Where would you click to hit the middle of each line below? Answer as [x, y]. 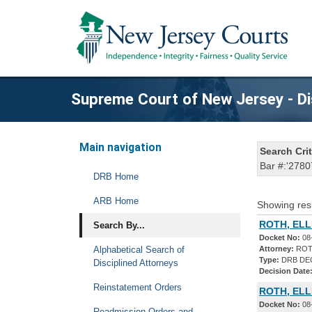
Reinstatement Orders [138, 287]
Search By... [119, 225]
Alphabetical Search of [139, 250]
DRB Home [116, 177]
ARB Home [116, 201]
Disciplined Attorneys [136, 263]
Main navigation [120, 148]
